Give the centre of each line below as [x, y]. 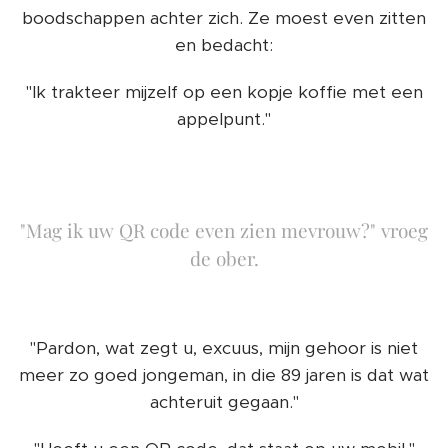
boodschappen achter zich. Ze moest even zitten [224, 18]
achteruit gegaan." [224, 402]
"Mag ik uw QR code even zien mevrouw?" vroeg [224, 230]
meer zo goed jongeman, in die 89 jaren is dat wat [224, 375]
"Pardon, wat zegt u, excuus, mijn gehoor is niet [224, 348]
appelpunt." [224, 119]
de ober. [224, 258]
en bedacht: [224, 45]
